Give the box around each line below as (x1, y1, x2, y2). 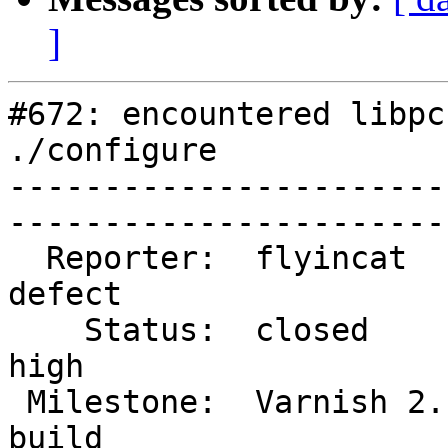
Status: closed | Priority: (8, 312, 84, 349)
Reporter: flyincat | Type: (8, 240, 46, 277)
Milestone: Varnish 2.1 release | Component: (8, 384, 27, 421)
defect (8, 276, 141, 313)
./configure (8, 132, 217, 169)
